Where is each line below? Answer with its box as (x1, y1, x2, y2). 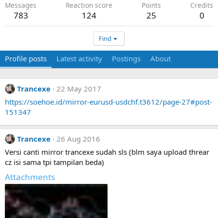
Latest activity (56, 54, 102, 63)
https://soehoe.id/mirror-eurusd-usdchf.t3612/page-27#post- (5, 97, 212, 107)
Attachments (5, 171, 55, 182)
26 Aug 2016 (56, 134, 100, 144)
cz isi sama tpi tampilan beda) (5, 157, 104, 167)
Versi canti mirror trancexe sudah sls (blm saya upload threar (5, 147, 209, 157)
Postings (112, 54, 141, 63)
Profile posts (5, 54, 47, 63)
